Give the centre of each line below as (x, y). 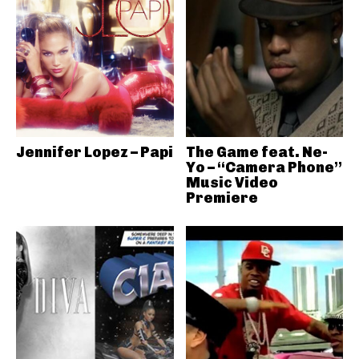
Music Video (232, 183)
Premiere (222, 198)
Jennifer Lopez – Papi (95, 153)
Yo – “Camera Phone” (264, 168)
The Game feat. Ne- (256, 153)
